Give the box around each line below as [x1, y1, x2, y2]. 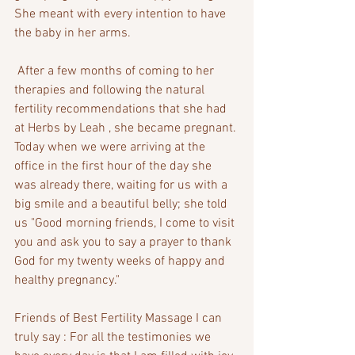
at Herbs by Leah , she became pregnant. [14, 120, 239, 136]
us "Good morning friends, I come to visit [14, 215, 238, 231]
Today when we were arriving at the [14, 139, 208, 155]
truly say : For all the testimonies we [14, 329, 214, 345]
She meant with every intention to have [14, 6, 229, 22]
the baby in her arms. [14, 25, 131, 41]
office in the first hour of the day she [14, 158, 215, 174]
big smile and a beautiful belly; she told [14, 196, 231, 212]
